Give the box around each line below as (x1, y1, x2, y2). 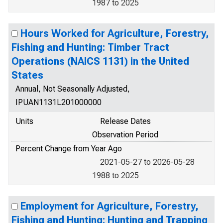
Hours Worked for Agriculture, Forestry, (20, 27, 209, 39)
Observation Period (92, 130, 158, 139)
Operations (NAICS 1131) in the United (11, 55, 189, 67)
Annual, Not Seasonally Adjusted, (15, 84, 130, 94)
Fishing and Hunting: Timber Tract (11, 41, 169, 53)
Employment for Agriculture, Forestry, (20, 200, 199, 212)
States (11, 69, 43, 81)
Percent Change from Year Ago (15, 144, 122, 153)
